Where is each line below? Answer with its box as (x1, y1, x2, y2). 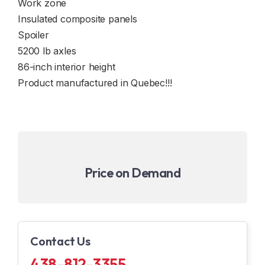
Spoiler (18, 29, 49, 41)
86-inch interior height (18, 61, 115, 73)
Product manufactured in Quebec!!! (18, 77, 172, 89)
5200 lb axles (18, 45, 76, 57)
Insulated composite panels (18, 13, 137, 25)
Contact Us (30, 234, 91, 248)
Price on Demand (84, 164, 181, 181)
